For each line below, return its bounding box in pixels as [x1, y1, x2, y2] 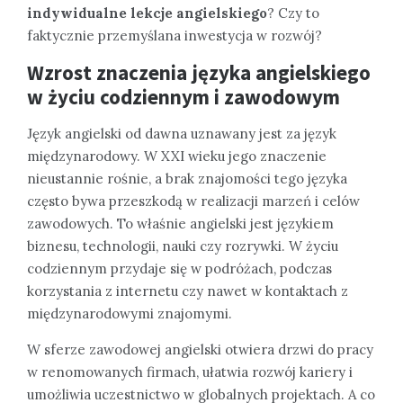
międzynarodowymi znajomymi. [27, 305, 232, 323]
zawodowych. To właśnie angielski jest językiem [27, 215, 334, 233]
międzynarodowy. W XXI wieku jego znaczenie [27, 148, 327, 166]
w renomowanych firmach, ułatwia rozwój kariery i [27, 363, 353, 381]
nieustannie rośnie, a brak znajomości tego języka [27, 170, 347, 188]
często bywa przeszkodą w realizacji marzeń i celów [27, 193, 360, 210]
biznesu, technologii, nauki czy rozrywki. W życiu [27, 237, 338, 255]
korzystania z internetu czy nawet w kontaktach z [27, 282, 348, 300]
